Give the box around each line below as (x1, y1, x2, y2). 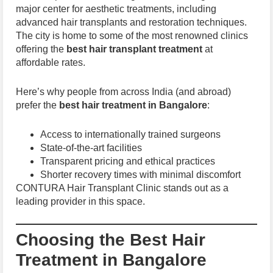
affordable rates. (16, 57, 85, 68)
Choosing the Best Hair (16, 230, 205, 250)
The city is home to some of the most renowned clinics (16, 30, 248, 41)
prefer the (16, 99, 59, 110)
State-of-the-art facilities (40, 142, 142, 153)
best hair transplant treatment (66, 44, 202, 55)
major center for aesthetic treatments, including (16, 4, 216, 15)
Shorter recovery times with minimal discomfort (40, 169, 241, 180)
